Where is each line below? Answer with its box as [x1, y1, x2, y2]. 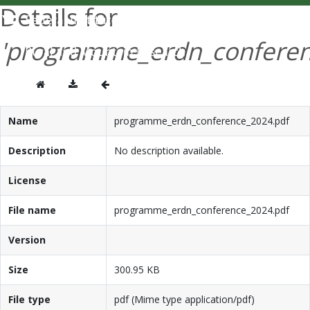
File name [8, 203, 56, 217]
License [8, 173, 46, 187]
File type [8, 292, 51, 306]
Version [8, 232, 46, 246]
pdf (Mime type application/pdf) [113, 292, 255, 306]
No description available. [113, 143, 224, 157]
